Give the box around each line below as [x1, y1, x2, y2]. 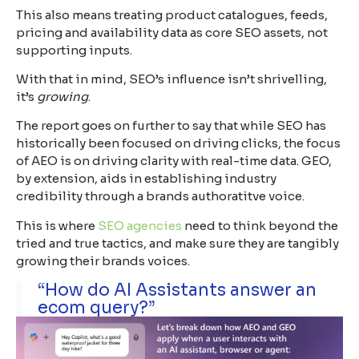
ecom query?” [38, 297, 155, 319]
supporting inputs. [16, 42, 132, 58]
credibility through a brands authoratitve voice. [16, 188, 305, 204]
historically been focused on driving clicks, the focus [16, 135, 341, 151]
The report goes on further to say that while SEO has [16, 118, 326, 134]
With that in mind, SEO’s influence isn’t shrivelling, [16, 71, 327, 87]
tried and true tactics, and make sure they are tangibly [16, 235, 339, 251]
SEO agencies [98, 217, 182, 233]
